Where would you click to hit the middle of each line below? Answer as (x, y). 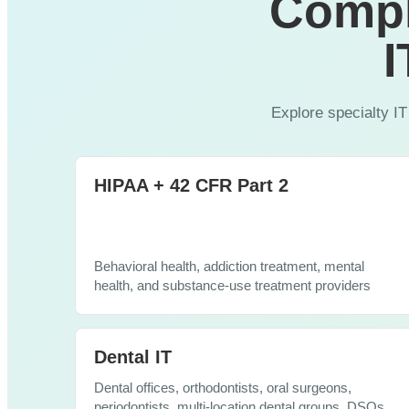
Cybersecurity (107, 26)
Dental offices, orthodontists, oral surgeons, (223, 388)
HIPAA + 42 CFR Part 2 (191, 185)
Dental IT (133, 357)
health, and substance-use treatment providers (232, 285)
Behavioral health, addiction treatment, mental (229, 266)
